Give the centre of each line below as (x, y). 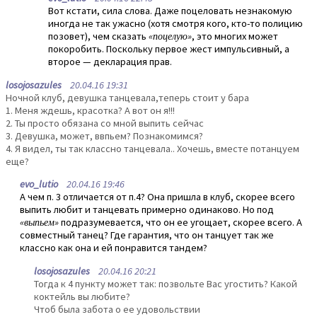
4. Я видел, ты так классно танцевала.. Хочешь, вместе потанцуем (152, 148)
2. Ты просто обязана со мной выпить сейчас (105, 123)
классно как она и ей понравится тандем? (114, 248)
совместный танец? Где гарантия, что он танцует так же (147, 235)
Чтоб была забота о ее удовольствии (117, 309)
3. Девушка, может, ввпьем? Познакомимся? (104, 136)
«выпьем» (39, 223)
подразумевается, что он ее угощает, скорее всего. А (180, 223)
